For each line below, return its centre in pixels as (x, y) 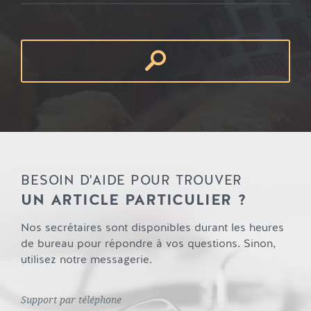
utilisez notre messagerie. (87, 260)
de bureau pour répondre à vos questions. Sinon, (149, 244)
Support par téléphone (72, 301)
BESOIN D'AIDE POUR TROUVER (132, 181)
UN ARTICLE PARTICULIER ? (134, 200)
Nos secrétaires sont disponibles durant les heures (153, 228)
